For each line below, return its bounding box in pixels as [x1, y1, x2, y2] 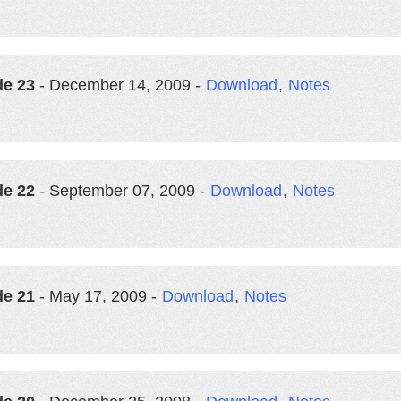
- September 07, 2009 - [35, 182, 209, 200]
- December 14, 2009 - [35, 76, 205, 94]
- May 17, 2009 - [35, 287, 161, 305]
